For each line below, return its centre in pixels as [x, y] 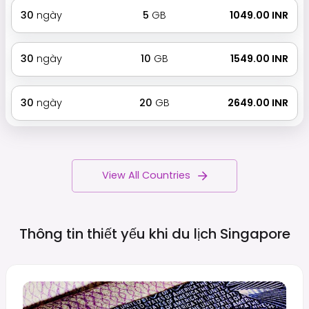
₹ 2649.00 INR [257, 102]
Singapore [255, 233]
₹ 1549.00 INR [259, 59]
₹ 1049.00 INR [258, 15]
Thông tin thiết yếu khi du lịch [118, 233]
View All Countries [146, 176]
